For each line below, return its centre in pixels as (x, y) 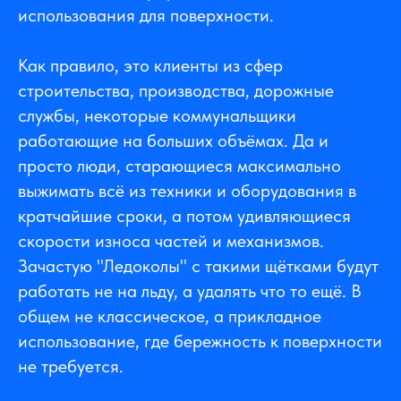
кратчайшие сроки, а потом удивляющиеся (184, 216)
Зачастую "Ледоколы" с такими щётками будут (198, 266)
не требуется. (71, 367)
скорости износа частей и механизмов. (171, 241)
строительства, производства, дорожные (176, 91)
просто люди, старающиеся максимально (179, 166)
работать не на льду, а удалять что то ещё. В (190, 291)
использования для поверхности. (146, 16)
